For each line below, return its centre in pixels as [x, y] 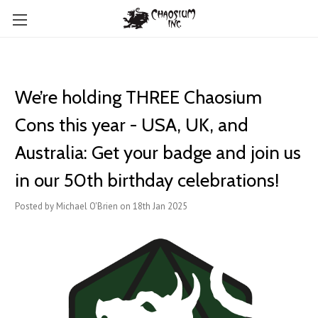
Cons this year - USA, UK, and [132, 125]
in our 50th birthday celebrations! [147, 180]
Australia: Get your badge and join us [158, 153]
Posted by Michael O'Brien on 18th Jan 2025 [101, 206]
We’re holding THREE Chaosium [138, 97]
